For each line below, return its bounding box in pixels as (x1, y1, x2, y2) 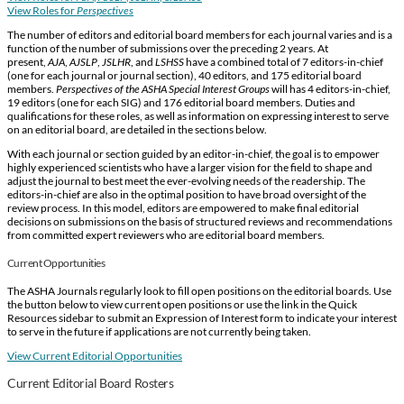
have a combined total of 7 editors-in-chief (184, 54, 383, 69)
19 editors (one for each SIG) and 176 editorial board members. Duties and (7, 95, 355, 109)
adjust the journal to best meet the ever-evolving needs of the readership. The (7, 173, 365, 188)
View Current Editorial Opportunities (7, 348, 182, 363)
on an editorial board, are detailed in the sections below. (7, 122, 267, 136)
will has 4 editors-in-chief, (270, 81, 390, 96)
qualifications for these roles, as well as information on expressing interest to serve (7, 108, 389, 123)
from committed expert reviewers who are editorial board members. (7, 227, 325, 242)
